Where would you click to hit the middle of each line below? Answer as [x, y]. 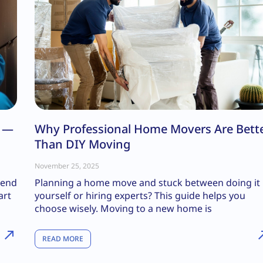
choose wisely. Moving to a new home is [123, 209]
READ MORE [63, 239]
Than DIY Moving [82, 144]
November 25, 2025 [67, 166]
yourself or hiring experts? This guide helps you [140, 196]
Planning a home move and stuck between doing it [147, 183]
